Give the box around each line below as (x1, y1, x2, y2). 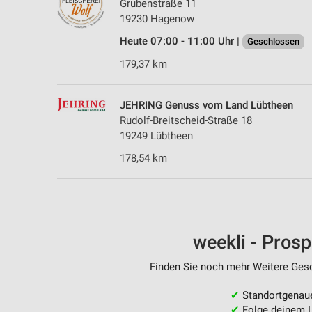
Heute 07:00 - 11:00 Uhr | (120, 35, 242, 48)
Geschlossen (247, 36, 299, 47)
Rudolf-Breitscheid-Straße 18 (120, 114, 252, 127)
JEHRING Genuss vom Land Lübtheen (120, 99, 293, 112)
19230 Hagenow (120, 13, 194, 26)
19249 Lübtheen (120, 130, 193, 143)
